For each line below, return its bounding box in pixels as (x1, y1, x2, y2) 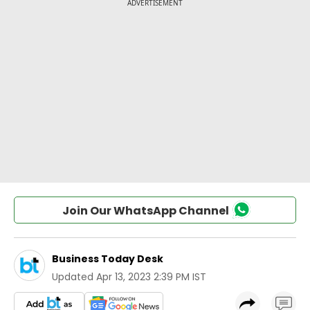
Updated (52, 270, 93, 284)
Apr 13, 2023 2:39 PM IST (96, 270, 206, 284)
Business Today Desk (52, 252, 163, 266)
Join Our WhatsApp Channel (62, 203, 229, 219)
